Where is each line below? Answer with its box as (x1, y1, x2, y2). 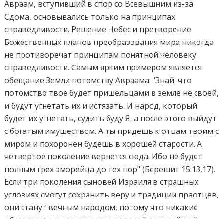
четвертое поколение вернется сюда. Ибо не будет (4, 151, 203, 162)
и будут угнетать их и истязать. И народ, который (4, 100, 197, 111)
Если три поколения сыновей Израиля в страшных (4, 176, 199, 188)
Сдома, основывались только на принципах (4, 11, 175, 22)
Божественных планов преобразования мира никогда (4, 37, 214, 48)
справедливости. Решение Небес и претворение (4, 24, 192, 35)
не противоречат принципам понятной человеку (4, 49, 197, 61)
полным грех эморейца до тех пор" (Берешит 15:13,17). (4, 164, 216, 175)
